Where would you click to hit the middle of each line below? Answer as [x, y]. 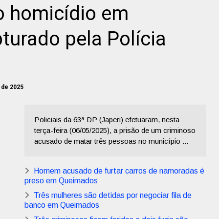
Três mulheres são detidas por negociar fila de [113, 196]
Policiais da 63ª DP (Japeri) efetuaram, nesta [107, 120]
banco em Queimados [62, 205]
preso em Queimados [61, 181]
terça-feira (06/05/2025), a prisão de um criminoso [115, 131]
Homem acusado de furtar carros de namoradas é [119, 171]
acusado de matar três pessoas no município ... [111, 141]
